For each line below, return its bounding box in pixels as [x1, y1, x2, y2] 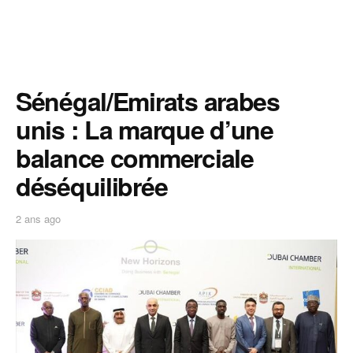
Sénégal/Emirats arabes [16, 83, 280, 119]
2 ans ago [16, 210, 61, 226]
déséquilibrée [16, 168, 168, 204]
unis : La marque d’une [16, 111, 273, 147]
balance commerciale [16, 139, 254, 176]
